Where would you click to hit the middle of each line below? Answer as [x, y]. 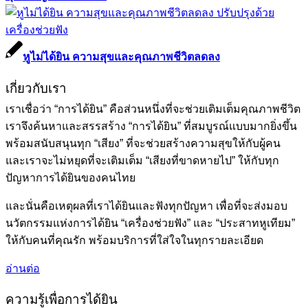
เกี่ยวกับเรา [36, 88]
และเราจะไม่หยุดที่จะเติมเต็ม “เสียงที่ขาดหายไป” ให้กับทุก [142, 160]
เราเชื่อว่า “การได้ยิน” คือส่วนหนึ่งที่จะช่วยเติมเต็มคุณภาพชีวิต [153, 109]
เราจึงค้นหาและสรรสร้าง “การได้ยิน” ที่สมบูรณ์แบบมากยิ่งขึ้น [151, 126]
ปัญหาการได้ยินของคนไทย [70, 177]
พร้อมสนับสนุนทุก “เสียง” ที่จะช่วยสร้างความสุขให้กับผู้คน [143, 143]
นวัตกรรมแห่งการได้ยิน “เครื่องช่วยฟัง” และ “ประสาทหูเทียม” [150, 223]
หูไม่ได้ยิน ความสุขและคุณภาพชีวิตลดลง [121, 57]
